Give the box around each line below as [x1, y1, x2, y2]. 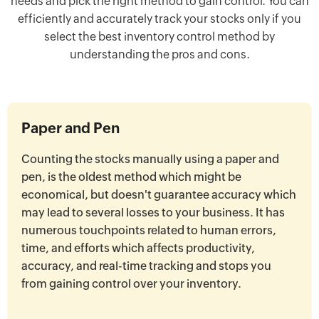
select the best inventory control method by [44, 30, 275, 44]
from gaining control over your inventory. [21, 277, 241, 291]
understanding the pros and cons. [69, 48, 250, 62]
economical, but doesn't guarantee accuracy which [21, 188, 296, 202]
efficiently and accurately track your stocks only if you [18, 12, 301, 26]
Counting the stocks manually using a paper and [21, 152, 279, 167]
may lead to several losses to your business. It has [21, 206, 285, 220]
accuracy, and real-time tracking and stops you [21, 259, 271, 273]
